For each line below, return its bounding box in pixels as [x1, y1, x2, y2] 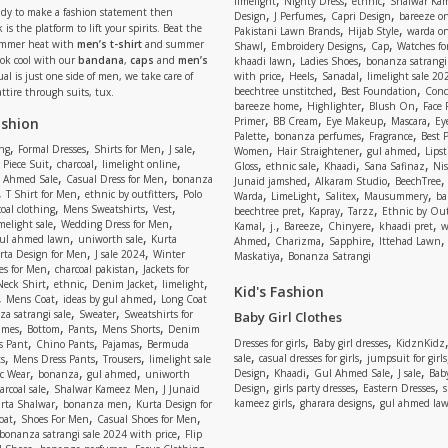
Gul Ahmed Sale [314, 366, 390, 380]
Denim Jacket [92, 277, 154, 291]
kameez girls [234, 396, 292, 410]
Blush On [369, 99, 415, 113]
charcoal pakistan [55, 262, 135, 276]
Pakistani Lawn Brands [234, 24, 340, 38]
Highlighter [307, 99, 361, 113]
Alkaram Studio [315, 174, 387, 188]
